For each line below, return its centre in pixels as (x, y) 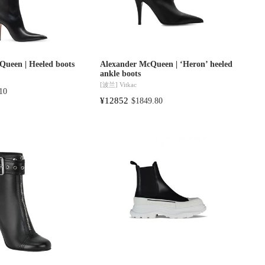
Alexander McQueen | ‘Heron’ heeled (166, 64)
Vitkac (128, 84)
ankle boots (120, 74)
